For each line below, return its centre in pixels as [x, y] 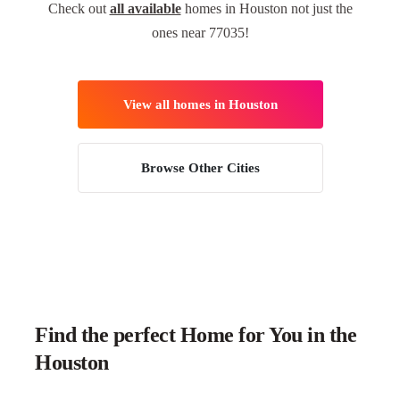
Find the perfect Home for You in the [196, 335]
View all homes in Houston [200, 104]
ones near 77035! [200, 33]
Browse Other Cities [200, 168]
